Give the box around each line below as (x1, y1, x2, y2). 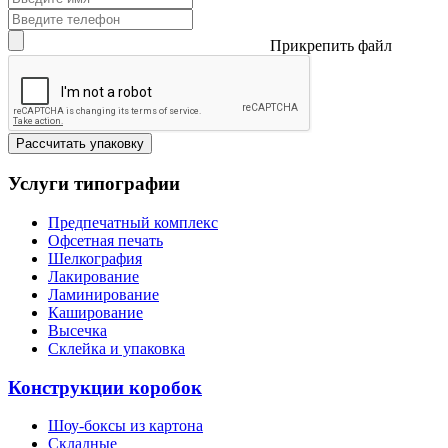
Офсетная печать (48, 231, 163, 249)
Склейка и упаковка (48, 339, 185, 357)
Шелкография (48, 249, 142, 267)
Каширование (48, 303, 143, 321)
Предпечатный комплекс (48, 213, 218, 231)
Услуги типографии (8, 173, 180, 195)
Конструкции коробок (8, 376, 202, 398)
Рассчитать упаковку (16, 136, 144, 152)
